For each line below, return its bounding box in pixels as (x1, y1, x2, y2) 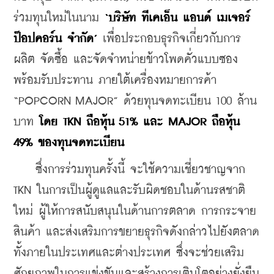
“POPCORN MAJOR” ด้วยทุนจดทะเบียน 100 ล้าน (13, 95, 257, 107)
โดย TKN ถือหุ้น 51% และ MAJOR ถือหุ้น (34, 116, 240, 128)
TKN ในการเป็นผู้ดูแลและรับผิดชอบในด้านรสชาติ (13, 184, 245, 196)
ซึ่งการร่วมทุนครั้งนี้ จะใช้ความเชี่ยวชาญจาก (13, 163, 245, 176)
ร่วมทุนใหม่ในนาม (13, 12, 105, 24)
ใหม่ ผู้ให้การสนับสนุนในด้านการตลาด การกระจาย (13, 205, 256, 217)
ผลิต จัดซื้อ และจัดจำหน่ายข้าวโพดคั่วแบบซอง (13, 53, 238, 65)
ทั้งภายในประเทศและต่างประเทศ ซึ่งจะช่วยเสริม (13, 246, 244, 259)
